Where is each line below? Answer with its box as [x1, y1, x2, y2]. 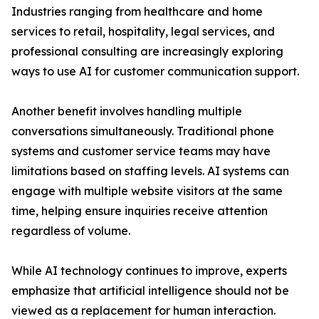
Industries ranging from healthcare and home [11, 4, 263, 19]
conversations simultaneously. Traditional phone [11, 124, 274, 138]
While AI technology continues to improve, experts [11, 263, 287, 278]
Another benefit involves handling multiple [11, 104, 242, 118]
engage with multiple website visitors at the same [11, 184, 283, 198]
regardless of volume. [11, 224, 130, 238]
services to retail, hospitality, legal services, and [11, 24, 275, 38]
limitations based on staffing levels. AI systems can [11, 164, 289, 178]
